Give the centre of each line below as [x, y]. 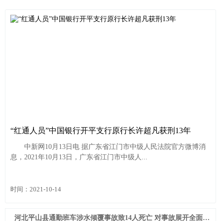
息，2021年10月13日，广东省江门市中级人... [79, 157]
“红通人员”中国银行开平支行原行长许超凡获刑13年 [101, 131]
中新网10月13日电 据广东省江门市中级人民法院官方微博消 [108, 147]
